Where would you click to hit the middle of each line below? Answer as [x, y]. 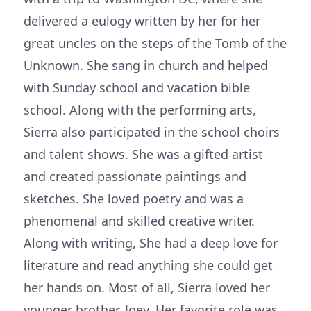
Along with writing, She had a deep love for [151, 243]
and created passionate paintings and [135, 176]
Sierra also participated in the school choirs [152, 132]
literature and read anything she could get [148, 265]
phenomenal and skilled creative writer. [139, 221]
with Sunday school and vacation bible [137, 87]
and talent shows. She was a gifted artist [143, 154]
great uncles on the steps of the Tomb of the [155, 43]
